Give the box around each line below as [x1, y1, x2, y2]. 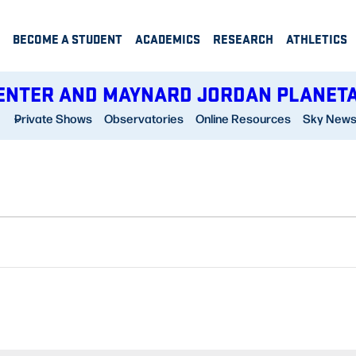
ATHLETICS [286, 30, 347, 48]
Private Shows [14, 110, 92, 127]
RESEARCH [213, 30, 273, 48]
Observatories [103, 110, 184, 127]
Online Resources [195, 110, 291, 127]
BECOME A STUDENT [13, 30, 122, 48]
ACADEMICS [135, 30, 200, 48]
